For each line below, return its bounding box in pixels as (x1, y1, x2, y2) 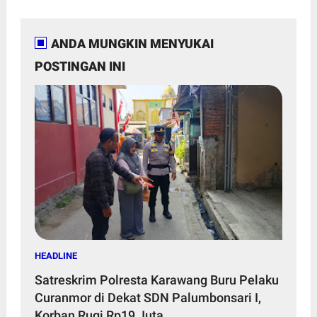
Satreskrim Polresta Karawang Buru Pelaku (34, 272, 279, 287)
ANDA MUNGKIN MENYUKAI (50, 35, 214, 51)
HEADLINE (34, 250, 77, 261)
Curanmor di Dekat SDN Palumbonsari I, (34, 289, 261, 305)
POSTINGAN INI (34, 58, 125, 74)
